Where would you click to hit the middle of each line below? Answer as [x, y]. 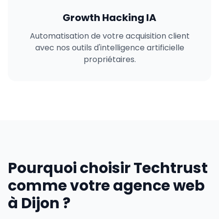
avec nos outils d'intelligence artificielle [109, 48]
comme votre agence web [106, 186]
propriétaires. [109, 59]
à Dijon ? [39, 203]
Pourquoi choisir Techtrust [108, 168]
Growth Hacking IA [109, 18]
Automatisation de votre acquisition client [109, 36]
